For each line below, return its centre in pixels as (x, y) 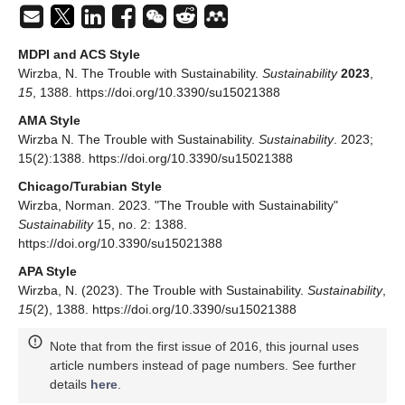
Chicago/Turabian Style (90, 186)
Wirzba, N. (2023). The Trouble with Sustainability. (163, 290)
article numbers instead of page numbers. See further (203, 365)
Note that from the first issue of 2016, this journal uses (204, 346)
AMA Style (49, 120)
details (70, 384)
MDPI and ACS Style (79, 54)
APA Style (47, 271)
